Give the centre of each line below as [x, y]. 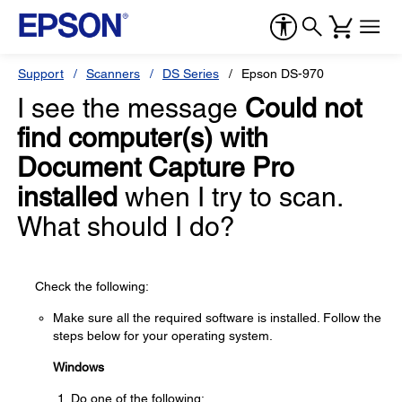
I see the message [131, 108]
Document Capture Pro [156, 167]
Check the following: [92, 286]
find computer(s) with [143, 138]
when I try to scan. [230, 197]
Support [41, 74]
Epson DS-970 [283, 74]
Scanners [113, 74]
